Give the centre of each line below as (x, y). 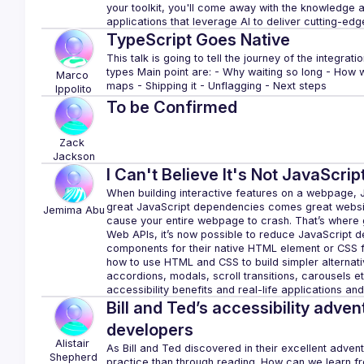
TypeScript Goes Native (198, 40)
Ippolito (74, 89)
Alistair (72, 343)
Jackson (74, 156)
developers (149, 330)
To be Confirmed (171, 107)
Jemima (62, 210)
